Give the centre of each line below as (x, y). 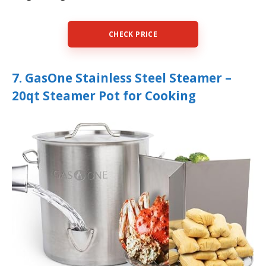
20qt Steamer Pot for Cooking (104, 96)
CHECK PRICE (133, 34)
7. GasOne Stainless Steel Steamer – (122, 78)
